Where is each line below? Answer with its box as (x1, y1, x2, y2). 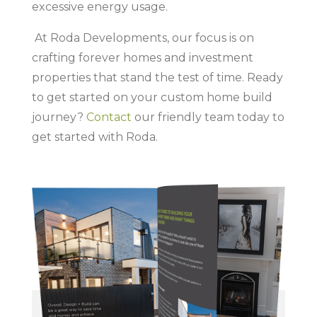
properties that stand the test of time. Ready (31, 70, 283, 84)
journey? (31, 110, 86, 124)
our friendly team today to (131, 110, 284, 124)
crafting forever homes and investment (31, 50, 253, 64)
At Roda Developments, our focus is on (34, 30, 254, 45)
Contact (86, 110, 132, 124)
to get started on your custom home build (31, 90, 272, 104)
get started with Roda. (31, 129, 158, 144)
